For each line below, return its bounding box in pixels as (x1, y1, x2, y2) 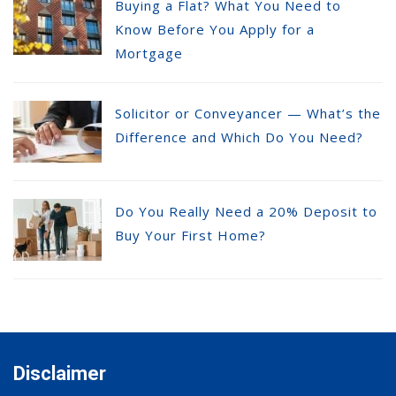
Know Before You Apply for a (115, 19, 315, 38)
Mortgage (115, 43, 183, 62)
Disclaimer (13, 362, 106, 385)
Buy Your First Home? (115, 225, 266, 244)
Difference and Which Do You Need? (115, 127, 363, 146)
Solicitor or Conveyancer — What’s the (115, 103, 381, 122)
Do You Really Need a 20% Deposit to (115, 202, 377, 220)
